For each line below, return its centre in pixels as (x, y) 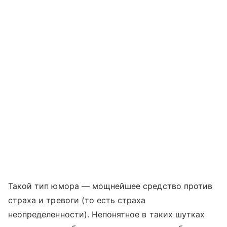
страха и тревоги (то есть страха (77, 200)
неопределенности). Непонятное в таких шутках (107, 214)
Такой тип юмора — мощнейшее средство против (110, 186)
